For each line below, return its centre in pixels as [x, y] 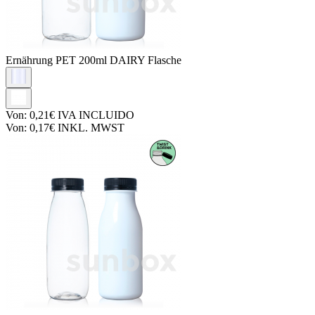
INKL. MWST [90, 127]
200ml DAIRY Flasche [130, 60]
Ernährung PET [42, 60]
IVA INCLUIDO [95, 115]
